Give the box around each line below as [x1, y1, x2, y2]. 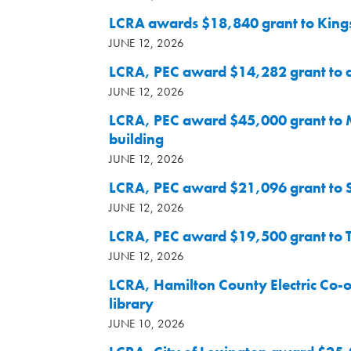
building [109, 129, 164, 149]
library [109, 294, 154, 313]
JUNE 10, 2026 [109, 316, 185, 331]
